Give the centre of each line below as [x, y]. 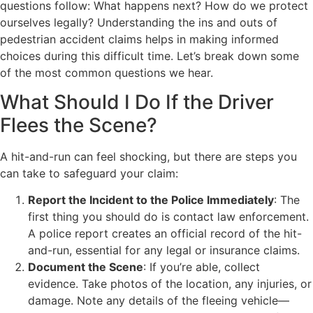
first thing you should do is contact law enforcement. [168, 217]
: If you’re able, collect [202, 267]
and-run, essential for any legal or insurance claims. [164, 250]
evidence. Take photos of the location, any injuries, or [170, 284]
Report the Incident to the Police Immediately [151, 200]
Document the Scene [86, 267]
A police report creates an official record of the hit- [165, 234]
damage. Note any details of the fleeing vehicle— [159, 301]
